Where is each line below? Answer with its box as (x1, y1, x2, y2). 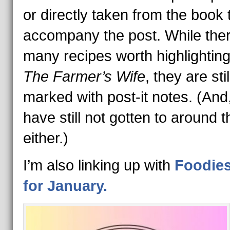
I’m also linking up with (23, 157, 175, 174)
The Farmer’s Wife (23, 68, 145, 85)
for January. (23, 178, 107, 194)
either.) (23, 130, 68, 146)
